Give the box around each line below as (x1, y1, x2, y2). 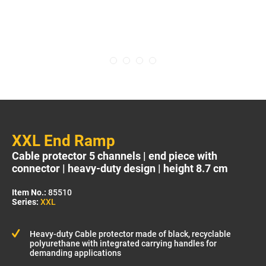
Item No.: (12, 188, 48, 197)
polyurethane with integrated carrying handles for (30, 239, 217, 248)
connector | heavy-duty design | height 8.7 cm (12, 162, 228, 175)
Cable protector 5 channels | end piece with (12, 150, 217, 162)
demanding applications (30, 248, 121, 258)
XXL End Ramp (12, 132, 115, 150)
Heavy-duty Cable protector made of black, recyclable (30, 229, 231, 239)
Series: (12, 197, 39, 207)
